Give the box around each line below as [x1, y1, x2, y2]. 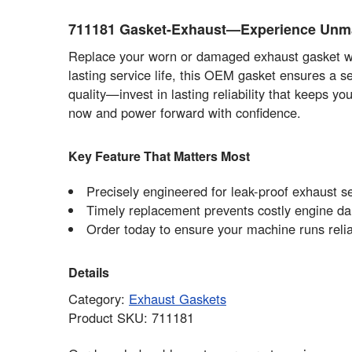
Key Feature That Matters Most [68, 146, 250, 165]
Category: [68, 288, 129, 308]
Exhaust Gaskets [128, 288, 226, 308]
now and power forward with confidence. [68, 103, 301, 123]
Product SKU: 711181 [68, 307, 194, 327]
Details [68, 262, 109, 281]
